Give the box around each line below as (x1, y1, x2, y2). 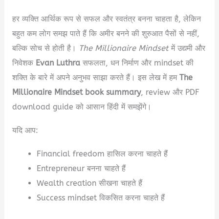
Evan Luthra (36, 58, 81, 68)
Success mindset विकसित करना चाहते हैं (36, 193, 165, 203)
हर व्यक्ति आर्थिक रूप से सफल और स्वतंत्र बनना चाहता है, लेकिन (12, 14, 201, 24)
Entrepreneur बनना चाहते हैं (36, 164, 126, 174)
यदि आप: (12, 126, 39, 135)
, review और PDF (141, 88, 200, 97)
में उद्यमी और (169, 44, 206, 53)
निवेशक (12, 58, 36, 68)
